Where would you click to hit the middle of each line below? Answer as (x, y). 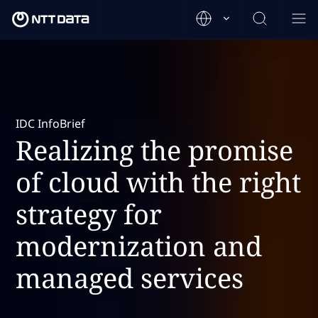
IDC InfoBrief (50, 124)
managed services (130, 278)
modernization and (139, 246)
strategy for (89, 214)
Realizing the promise (154, 150)
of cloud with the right (158, 182)
